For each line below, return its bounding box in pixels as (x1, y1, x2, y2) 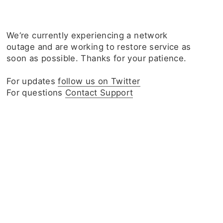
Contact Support (65, 88, 133, 98)
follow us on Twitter (58, 76, 140, 86)
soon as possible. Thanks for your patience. (6, 53, 187, 63)
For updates (6, 76, 58, 86)
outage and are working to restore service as (6, 42, 191, 52)
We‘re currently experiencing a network (6, 30, 168, 40)
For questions (6, 88, 66, 98)
